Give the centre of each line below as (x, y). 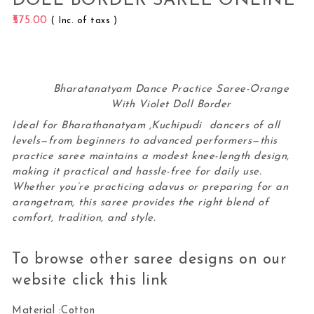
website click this (77, 281)
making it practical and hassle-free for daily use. (137, 172)
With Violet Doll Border (171, 104)
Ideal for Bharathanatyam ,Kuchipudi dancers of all (146, 125)
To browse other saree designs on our (149, 260)
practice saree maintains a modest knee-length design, (151, 156)
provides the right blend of (198, 203)
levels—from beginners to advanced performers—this (145, 141)
